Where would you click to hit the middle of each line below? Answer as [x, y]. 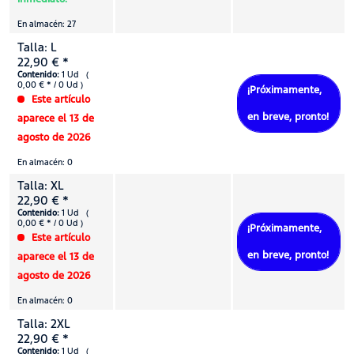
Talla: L [37, 47]
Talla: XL [41, 185]
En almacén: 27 [47, 24]
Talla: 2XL [44, 323]
